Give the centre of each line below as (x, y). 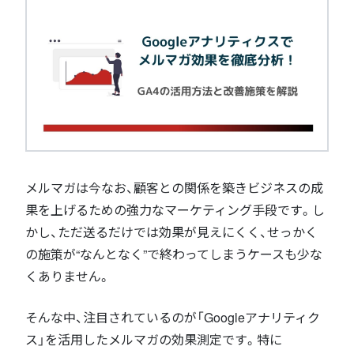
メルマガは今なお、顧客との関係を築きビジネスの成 (174, 187)
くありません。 (68, 276)
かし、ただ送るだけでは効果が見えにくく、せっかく (171, 232)
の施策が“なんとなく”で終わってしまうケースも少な (174, 254)
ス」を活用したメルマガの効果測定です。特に (154, 339)
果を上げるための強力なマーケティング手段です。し (175, 209)
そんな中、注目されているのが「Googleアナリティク (173, 317)
